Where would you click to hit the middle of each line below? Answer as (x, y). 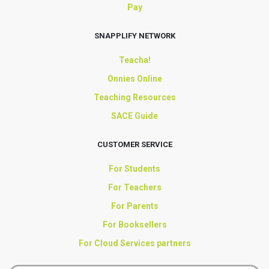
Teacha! (134, 60)
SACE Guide (134, 116)
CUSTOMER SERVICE (134, 144)
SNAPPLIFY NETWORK (134, 36)
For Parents (134, 206)
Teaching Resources (134, 97)
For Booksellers (134, 225)
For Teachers (134, 187)
